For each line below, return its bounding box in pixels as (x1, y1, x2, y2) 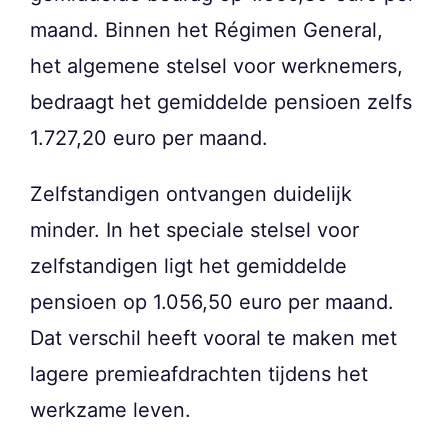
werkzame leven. (30, 398, 191, 423)
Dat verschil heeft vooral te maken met (30, 326, 397, 351)
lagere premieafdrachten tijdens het (30, 362, 368, 387)
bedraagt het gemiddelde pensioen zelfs (30, 90, 412, 115)
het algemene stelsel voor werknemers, (30, 54, 403, 79)
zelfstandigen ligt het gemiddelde (30, 254, 347, 279)
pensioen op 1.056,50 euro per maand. (30, 290, 394, 315)
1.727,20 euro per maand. (30, 126, 268, 151)
